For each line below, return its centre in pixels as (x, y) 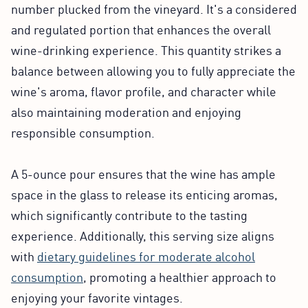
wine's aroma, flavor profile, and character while (144, 90)
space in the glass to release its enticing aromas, (144, 194)
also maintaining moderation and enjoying (126, 111)
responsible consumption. (83, 132)
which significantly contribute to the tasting (129, 214)
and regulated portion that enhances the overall (141, 29)
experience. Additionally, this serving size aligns (143, 235)
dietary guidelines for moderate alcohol (146, 255)
